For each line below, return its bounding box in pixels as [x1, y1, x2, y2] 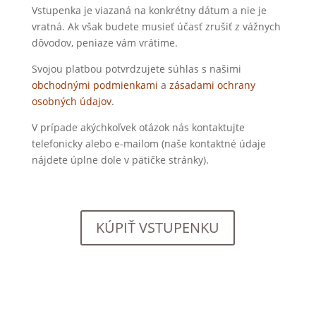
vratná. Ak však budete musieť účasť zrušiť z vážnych [31, 20, 281, 33]
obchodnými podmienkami [31, 78, 158, 92]
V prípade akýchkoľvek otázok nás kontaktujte [31, 121, 245, 134]
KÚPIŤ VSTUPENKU [96, 218, 220, 237]
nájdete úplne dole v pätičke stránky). [31, 153, 209, 166]
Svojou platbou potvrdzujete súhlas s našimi [31, 62, 241, 75]
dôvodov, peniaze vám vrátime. [31, 36, 178, 49]
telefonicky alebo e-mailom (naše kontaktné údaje [31, 137, 266, 150]
